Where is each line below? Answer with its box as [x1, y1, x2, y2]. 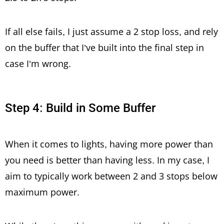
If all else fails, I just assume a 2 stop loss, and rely [5, 25, 218, 37]
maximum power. [5, 185, 79, 198]
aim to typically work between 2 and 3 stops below [5, 169, 217, 182]
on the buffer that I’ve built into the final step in [5, 41, 204, 53]
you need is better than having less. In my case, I [5, 153, 209, 166]
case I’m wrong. [5, 57, 71, 69]
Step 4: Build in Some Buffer [5, 100, 155, 115]
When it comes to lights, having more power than [5, 137, 213, 150]
